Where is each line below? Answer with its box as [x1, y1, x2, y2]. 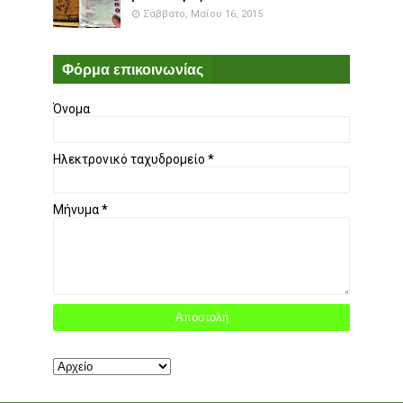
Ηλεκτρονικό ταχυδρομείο [53, 151, 208, 166]
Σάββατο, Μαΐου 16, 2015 [143, 7, 263, 20]
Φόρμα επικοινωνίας [62, 59, 203, 78]
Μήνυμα [53, 201, 102, 217]
